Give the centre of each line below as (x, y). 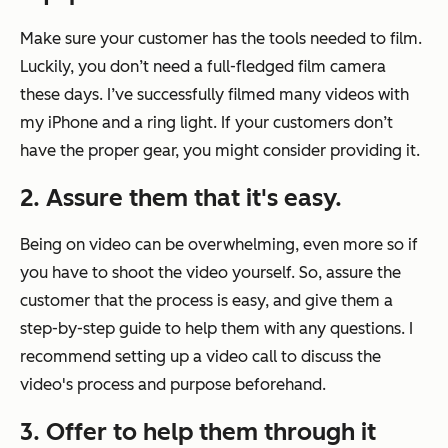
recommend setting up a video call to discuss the (200, 357)
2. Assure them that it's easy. (181, 198)
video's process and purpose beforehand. (173, 385)
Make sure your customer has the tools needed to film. (221, 39)
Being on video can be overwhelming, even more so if (219, 245)
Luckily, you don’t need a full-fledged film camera (203, 67)
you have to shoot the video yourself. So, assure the (210, 273)
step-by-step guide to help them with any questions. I (216, 329)
